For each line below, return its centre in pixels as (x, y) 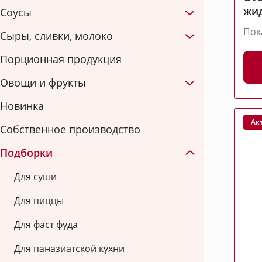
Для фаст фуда (46, 225)
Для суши (35, 177)
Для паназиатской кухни (69, 249)
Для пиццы (39, 201)
